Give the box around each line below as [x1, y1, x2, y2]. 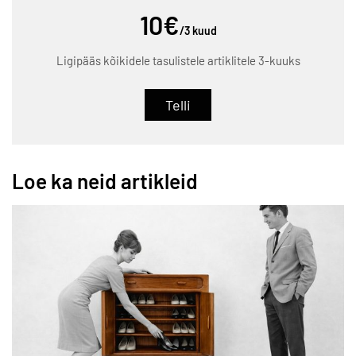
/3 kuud [179, 24, 217, 38]
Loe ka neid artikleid [12, 168, 198, 193]
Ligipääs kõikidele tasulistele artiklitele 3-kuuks [56, 52, 300, 68]
